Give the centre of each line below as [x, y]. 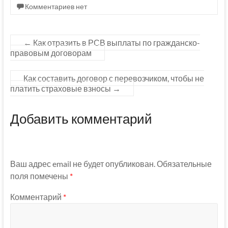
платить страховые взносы [61, 89]
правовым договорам [51, 53]
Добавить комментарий [81, 119]
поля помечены [40, 176]
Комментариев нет [56, 7]
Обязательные [184, 163]
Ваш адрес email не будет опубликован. [82, 163]
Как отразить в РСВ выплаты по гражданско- [116, 43]
